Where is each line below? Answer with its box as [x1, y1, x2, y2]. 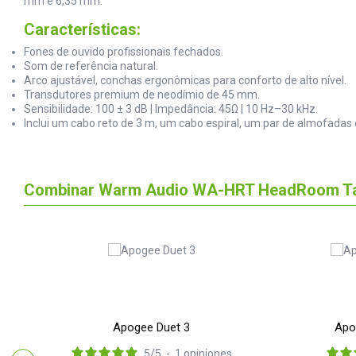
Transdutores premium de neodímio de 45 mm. [24, 87, 260, 101]
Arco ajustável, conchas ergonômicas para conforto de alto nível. [24, 73, 346, 87]
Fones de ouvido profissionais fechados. [24, 44, 223, 58]
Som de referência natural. [24, 59, 158, 72]
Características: [24, 19, 141, 39]
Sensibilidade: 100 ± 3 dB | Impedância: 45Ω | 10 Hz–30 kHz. [24, 102, 318, 115]
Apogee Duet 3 [113, 319, 190, 335]
